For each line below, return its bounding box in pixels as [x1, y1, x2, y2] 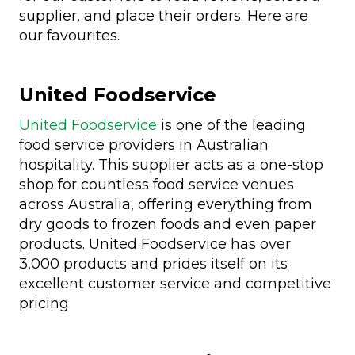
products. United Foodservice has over [19, 235, 291, 253]
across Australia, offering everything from [19, 195, 312, 213]
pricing [19, 294, 69, 312]
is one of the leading [157, 116, 306, 134]
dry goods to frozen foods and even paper [19, 215, 316, 233]
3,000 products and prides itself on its [19, 254, 288, 273]
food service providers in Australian [19, 136, 269, 154]
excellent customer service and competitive [19, 274, 331, 292]
